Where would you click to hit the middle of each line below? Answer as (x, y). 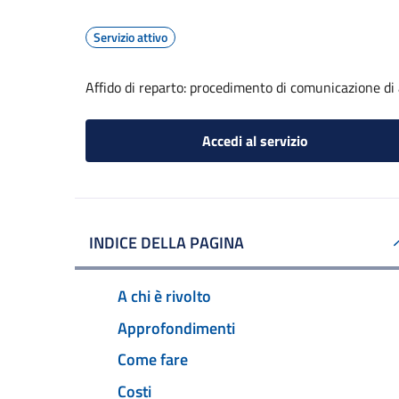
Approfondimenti (176, 328)
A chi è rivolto (164, 296)
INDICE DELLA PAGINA (167, 243)
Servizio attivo (130, 37)
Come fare (153, 360)
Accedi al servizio (255, 141)
